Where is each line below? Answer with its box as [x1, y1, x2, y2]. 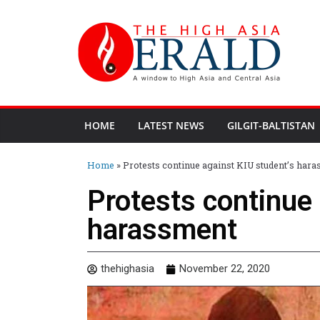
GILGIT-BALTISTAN [227, 119, 315, 132]
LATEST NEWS [138, 119, 204, 132]
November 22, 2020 [179, 262, 270, 275]
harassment [87, 213, 237, 246]
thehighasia [101, 262, 154, 275]
